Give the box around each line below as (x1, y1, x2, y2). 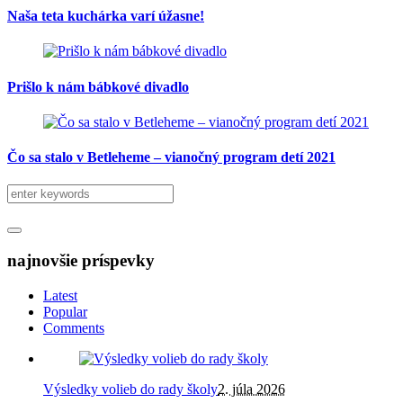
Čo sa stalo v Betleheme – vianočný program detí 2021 (7, 149, 336, 166)
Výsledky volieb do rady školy (43, 381, 218, 397)
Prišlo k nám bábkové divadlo (7, 78, 189, 94)
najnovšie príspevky (7, 251, 155, 271)
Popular (43, 303, 87, 319)
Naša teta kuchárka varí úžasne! (7, 8, 204, 24)
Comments (43, 319, 104, 336)
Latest (43, 287, 77, 303)
